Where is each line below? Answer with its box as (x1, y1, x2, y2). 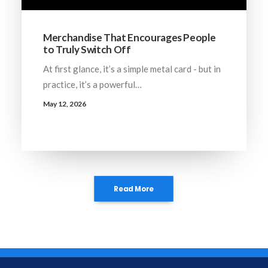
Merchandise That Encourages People (43, 31, 216, 44)
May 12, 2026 (43, 99, 86, 108)
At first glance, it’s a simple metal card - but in (43, 63, 221, 74)
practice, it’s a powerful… (43, 78, 142, 90)
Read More (114, 184, 154, 194)
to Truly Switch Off (43, 42, 131, 56)
